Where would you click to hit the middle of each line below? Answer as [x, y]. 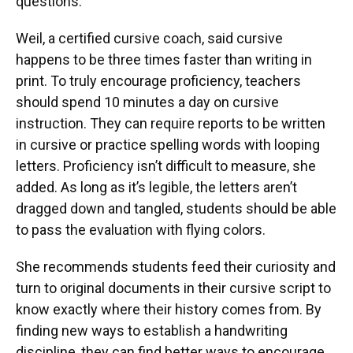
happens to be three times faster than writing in [164, 59]
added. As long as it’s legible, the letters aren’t [156, 187]
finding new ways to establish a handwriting [152, 330]
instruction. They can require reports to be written [171, 123]
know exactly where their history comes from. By [169, 309]
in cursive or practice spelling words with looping [168, 144]
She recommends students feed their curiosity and [176, 266]
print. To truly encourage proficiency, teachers [158, 80]
